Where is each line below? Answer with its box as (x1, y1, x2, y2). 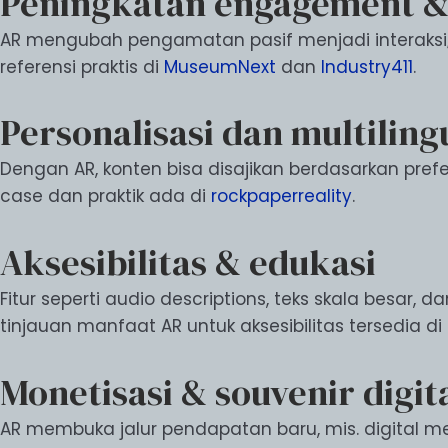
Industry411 (321, 54, 413, 79)
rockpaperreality (211, 184, 352, 209)
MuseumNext (164, 54, 276, 79)
